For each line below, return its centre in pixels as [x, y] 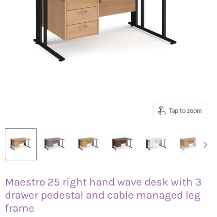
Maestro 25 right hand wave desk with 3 [103, 182]
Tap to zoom [185, 110]
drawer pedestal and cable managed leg [103, 195]
